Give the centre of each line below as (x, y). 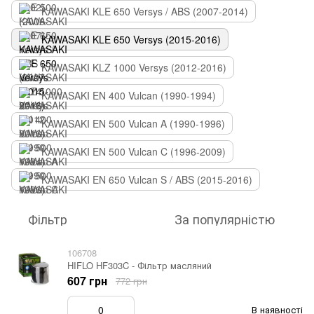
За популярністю (225, 219)
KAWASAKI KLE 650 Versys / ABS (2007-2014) (145, 11)
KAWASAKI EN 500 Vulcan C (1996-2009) (134, 151)
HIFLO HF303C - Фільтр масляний (139, 265)
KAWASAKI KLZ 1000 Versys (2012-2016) (134, 67)
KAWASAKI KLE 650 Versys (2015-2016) (131, 39)
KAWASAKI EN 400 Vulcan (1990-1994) (129, 95)
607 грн (87, 281)
